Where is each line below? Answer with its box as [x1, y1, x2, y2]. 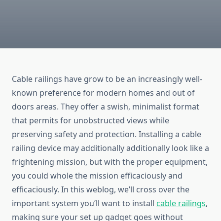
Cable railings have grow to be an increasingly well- [12, 74, 202, 85]
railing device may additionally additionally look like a [12, 143, 209, 154]
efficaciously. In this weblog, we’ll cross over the [12, 184, 189, 195]
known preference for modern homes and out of [12, 87, 195, 99]
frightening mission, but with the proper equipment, [12, 156, 208, 168]
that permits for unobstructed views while [12, 115, 169, 126]
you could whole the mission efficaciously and [12, 170, 183, 182]
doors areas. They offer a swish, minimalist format [12, 101, 199, 112]
